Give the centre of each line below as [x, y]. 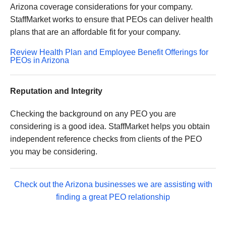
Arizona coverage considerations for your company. [101, 7]
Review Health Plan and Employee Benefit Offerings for [109, 52]
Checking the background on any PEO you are [93, 114]
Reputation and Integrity [56, 91]
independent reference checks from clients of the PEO [106, 139]
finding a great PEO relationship [113, 197]
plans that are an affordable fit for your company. [95, 32]
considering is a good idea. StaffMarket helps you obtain [110, 127]
